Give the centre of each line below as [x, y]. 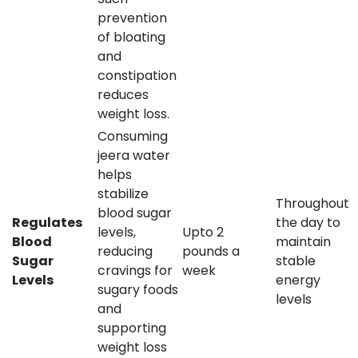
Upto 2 [203, 232]
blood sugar [135, 213]
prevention [132, 18]
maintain [303, 241]
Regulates [47, 222]
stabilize [123, 193]
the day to [308, 222]
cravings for [135, 270]
